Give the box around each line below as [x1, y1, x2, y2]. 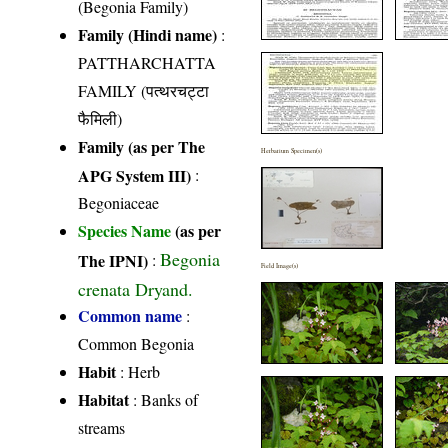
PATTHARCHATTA [78, 52, 217, 74]
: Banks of [129, 389, 199, 411]
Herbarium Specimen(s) [261, 146, 323, 156]
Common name [78, 304, 183, 328]
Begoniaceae [78, 192, 160, 214]
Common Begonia [78, 333, 195, 355]
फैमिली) [78, 108, 123, 130]
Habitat [78, 388, 130, 412]
